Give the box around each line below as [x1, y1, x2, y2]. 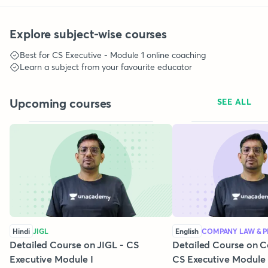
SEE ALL [217, 96, 251, 107]
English [175, 226, 199, 236]
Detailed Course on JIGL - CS [10, 238, 139, 251]
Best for [20, 49, 52, 60]
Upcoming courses [10, 95, 112, 111]
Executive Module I [10, 252, 93, 265]
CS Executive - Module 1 [52, 49, 144, 60]
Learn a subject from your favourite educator [20, 61, 192, 72]
